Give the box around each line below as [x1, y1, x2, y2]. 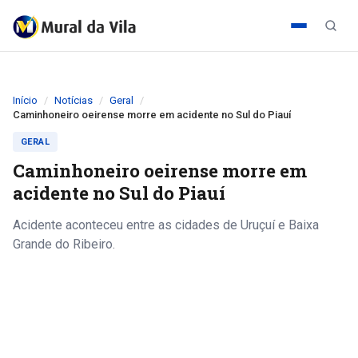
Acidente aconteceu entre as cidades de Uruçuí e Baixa [13, 217, 319, 233]
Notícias [54, 94, 93, 106]
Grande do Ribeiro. [13, 237, 115, 252]
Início [13, 94, 38, 106]
